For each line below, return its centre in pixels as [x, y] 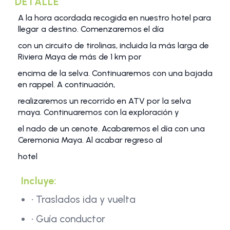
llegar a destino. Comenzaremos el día [91, 29]
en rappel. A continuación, [66, 84]
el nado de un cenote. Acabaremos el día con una [111, 128]
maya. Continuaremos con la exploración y [99, 112]
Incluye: [39, 180]
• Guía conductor [68, 218]
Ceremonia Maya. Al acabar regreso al [90, 140]
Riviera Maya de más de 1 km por [80, 56]
